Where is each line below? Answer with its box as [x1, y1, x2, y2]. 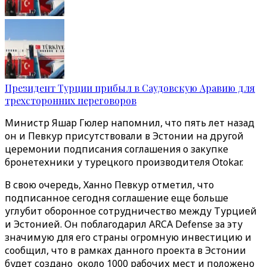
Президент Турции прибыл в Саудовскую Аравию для [5, 82, 255, 94]
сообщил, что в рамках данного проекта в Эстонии [5, 244, 246, 257]
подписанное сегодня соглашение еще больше [5, 191, 228, 204]
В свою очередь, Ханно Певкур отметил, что [5, 178, 214, 191]
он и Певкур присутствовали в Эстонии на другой [5, 129, 244, 142]
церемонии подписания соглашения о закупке [5, 142, 228, 156]
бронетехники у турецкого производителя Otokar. [5, 156, 243, 169]
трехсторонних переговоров [5, 94, 136, 107]
